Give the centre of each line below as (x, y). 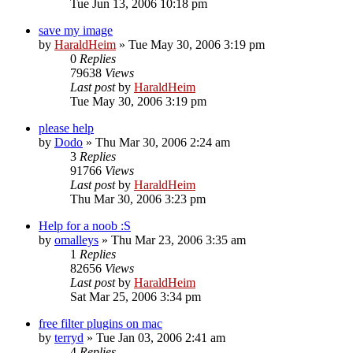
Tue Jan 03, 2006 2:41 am (161, 337)
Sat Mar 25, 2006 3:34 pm (136, 296)
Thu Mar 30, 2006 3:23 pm (138, 199)
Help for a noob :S (85, 225)
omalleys (76, 240)
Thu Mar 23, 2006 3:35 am (178, 240)
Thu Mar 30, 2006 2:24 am (163, 142)
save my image (76, 30)
